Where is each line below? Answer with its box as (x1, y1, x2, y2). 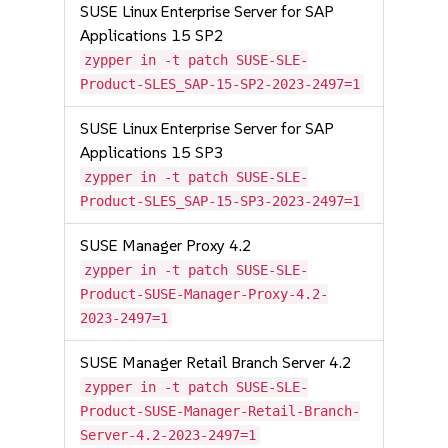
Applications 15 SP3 (80, 143, 225, 162)
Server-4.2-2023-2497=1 (80, 427, 257, 443)
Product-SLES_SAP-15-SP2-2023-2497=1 (80, 76, 361, 92)
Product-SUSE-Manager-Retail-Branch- (80, 403, 361, 419)
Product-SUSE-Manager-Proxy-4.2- (80, 286, 329, 302)
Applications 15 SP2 (80, 26, 225, 45)
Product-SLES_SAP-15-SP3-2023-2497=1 (80, 193, 361, 209)
